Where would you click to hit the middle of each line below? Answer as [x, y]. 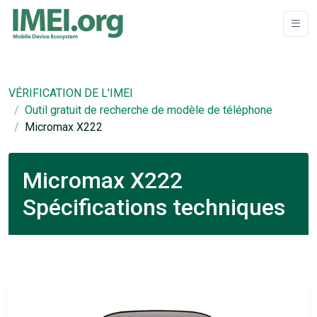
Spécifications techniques [154, 207]
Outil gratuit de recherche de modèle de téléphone [149, 110]
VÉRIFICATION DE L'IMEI [71, 93]
